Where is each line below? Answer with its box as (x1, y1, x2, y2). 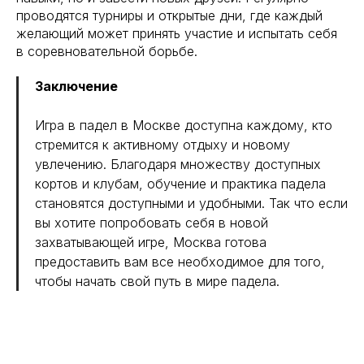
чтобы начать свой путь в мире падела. (35, 273, 279, 289)
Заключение (35, 78, 118, 94)
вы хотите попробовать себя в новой (35, 214, 268, 231)
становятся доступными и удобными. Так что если (35, 195, 348, 211)
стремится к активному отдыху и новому (35, 136, 290, 153)
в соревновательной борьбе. (16, 43, 197, 59)
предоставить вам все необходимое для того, (35, 253, 325, 270)
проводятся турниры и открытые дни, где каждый (16, 7, 323, 24)
